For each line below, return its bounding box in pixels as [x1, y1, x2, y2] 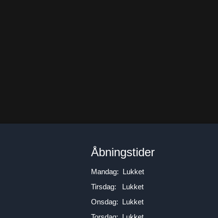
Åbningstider [91, 145, 155, 159]
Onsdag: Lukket [91, 198, 144, 206]
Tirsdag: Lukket [91, 182, 144, 191]
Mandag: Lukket [91, 167, 144, 176]
